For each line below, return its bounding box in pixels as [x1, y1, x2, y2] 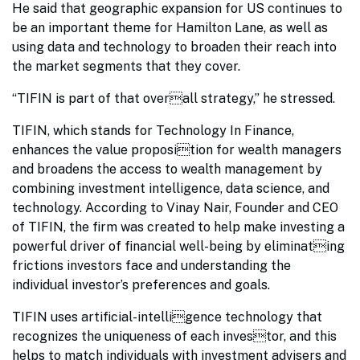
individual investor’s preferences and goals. [12, 277, 273, 292]
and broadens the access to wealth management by [12, 162, 322, 177]
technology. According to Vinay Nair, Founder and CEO [12, 200, 338, 215]
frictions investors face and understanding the [12, 258, 291, 273]
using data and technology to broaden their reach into [12, 39, 337, 55]
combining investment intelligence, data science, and [12, 181, 329, 196]
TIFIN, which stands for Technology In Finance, [12, 123, 294, 138]
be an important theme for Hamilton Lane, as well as [12, 20, 328, 35]
